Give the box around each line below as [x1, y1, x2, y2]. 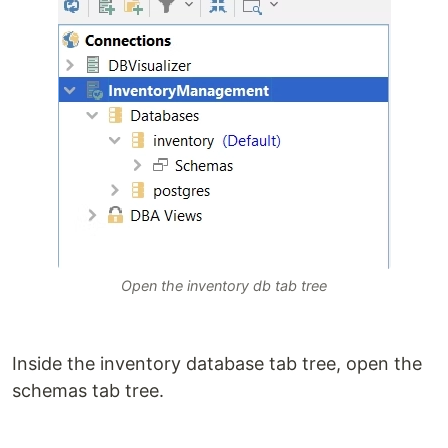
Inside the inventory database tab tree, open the [12, 353, 422, 375]
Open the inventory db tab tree [121, 277, 327, 295]
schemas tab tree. [12, 380, 164, 402]
